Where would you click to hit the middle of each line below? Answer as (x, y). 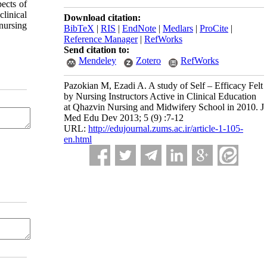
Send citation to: (97, 50)
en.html (78, 139)
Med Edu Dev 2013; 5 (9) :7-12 (124, 118)
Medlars (178, 28)
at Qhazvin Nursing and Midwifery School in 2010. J (164, 107)
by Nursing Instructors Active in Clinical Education (160, 96)
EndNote (139, 28)
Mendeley (97, 60)
